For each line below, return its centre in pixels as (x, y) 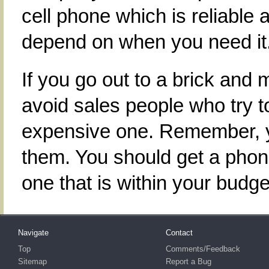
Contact (179, 233)
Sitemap (32, 261)
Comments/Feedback (203, 249)
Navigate (33, 233)
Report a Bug (189, 261)
